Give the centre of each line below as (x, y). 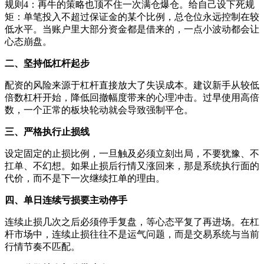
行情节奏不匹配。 (42, 246)
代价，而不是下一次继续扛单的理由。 (85, 178)
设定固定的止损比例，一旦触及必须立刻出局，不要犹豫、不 (132, 153)
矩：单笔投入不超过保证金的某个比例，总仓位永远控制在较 (132, 16)
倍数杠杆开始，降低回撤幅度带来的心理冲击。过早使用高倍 (132, 97)
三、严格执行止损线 (47, 131)
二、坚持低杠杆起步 (47, 63)
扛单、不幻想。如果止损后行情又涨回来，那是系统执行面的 (132, 166)
